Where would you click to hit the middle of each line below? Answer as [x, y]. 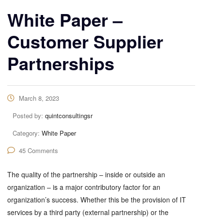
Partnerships [61, 63]
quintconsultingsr [69, 116]
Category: [27, 133]
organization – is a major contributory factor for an [84, 187]
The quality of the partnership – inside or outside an [86, 174]
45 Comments [39, 150]
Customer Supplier [85, 41]
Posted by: [29, 116]
